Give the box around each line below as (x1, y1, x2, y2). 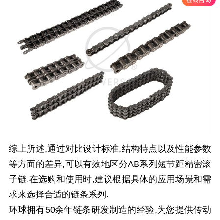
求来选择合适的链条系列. (8, 190, 109, 200)
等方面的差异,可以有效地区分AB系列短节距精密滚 (8, 159, 212, 169)
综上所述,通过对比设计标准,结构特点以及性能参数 (8, 144, 212, 154)
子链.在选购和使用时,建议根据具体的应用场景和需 (8, 174, 212, 185)
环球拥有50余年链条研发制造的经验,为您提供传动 (8, 205, 212, 215)
